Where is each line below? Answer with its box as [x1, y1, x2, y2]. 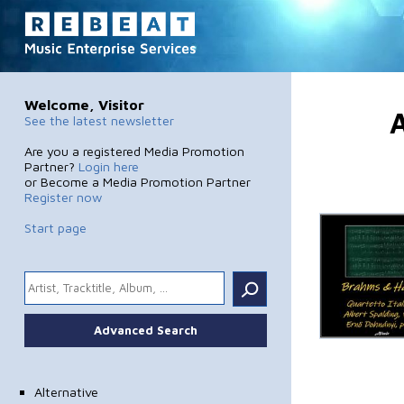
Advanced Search [93, 322, 197, 337]
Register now [23, 188, 102, 205]
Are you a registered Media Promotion [23, 142, 244, 159]
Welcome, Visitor [23, 96, 144, 113]
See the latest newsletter [23, 112, 174, 128]
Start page [23, 219, 87, 235]
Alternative [33, 383, 98, 399]
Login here [78, 158, 139, 174]
